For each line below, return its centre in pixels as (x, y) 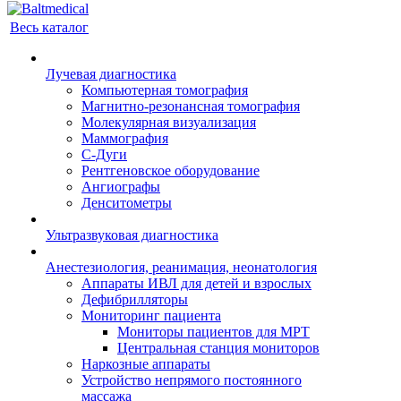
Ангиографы (121, 187)
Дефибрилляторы (135, 300)
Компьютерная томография (165, 90)
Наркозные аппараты (146, 364)
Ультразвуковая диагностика (132, 235)
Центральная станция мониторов (218, 348)
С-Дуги (104, 155)
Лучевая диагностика (111, 74)
